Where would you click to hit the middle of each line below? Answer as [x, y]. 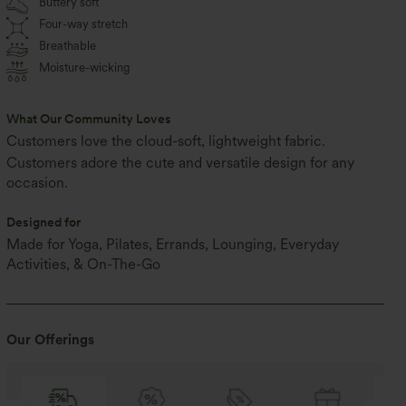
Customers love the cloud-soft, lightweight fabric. [166, 141]
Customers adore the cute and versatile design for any [181, 163]
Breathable [68, 46]
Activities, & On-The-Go [84, 264]
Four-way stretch [84, 24]
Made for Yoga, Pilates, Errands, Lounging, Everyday [173, 244]
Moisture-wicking [85, 68]
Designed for [44, 222]
